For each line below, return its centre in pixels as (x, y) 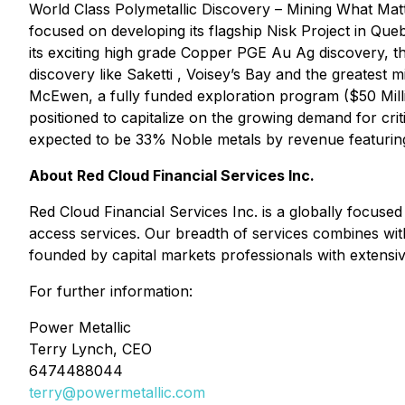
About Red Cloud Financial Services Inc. (172, 175)
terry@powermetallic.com (117, 392)
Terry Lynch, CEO (90, 349)
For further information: (111, 291)
